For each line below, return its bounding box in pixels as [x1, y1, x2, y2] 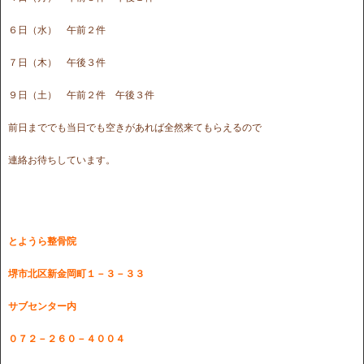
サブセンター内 [8, 300, 76, 312]
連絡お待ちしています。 [8, 154, 115, 166]
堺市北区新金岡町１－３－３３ [8, 267, 145, 279]
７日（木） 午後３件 [8, 56, 106, 68]
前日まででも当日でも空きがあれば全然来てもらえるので [8, 121, 262, 133]
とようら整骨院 [8, 235, 76, 247]
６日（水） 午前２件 [8, 24, 106, 36]
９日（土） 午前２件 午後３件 [8, 89, 154, 101]
